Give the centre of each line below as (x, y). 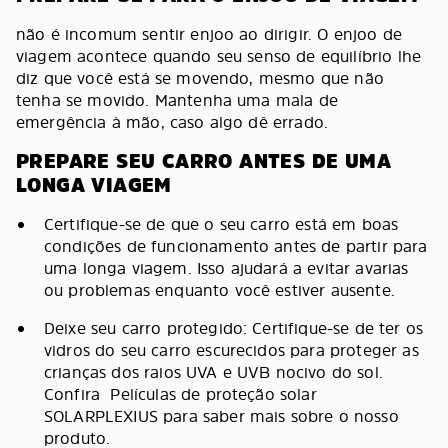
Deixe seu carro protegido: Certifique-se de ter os (234, 327)
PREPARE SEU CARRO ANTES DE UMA (203, 160)
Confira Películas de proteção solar (180, 393)
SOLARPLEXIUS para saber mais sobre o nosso (221, 415)
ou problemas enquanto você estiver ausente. (222, 289)
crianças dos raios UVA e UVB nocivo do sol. (213, 371)
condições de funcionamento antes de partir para (236, 245)
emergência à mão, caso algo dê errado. (172, 121)
